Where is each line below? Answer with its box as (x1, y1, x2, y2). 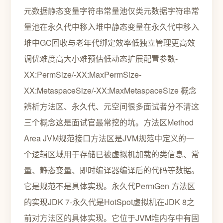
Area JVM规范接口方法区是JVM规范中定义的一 (24, 132, 194, 144)
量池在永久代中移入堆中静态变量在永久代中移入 (24, 21, 199, 32)
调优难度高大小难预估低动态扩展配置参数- (24, 53, 178, 64)
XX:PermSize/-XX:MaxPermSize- (24, 69, 141, 80)
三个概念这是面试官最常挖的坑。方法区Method (24, 116, 194, 128)
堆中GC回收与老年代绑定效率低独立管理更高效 (24, 37, 195, 48)
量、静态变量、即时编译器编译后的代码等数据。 (24, 164, 199, 176)
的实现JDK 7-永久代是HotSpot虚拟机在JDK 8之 (24, 196, 195, 208)
